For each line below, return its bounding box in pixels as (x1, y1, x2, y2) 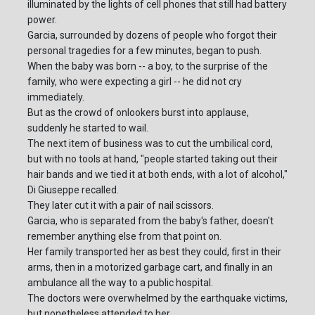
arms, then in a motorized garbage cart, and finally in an (27, 262, 273, 274)
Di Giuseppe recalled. (27, 184, 119, 196)
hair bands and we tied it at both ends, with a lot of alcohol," (27, 169, 288, 181)
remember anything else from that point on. (27, 231, 221, 243)
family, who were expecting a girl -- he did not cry (27, 76, 242, 88)
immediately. (27, 91, 84, 103)
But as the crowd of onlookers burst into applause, (27, 107, 249, 119)
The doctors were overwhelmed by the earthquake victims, (27, 292, 288, 304)
